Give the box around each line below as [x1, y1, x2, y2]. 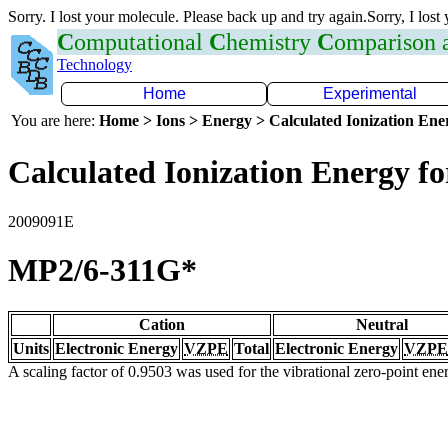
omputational [74, 29, 209, 55]
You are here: [11, 112, 99, 129]
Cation [139, 315, 185, 333]
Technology [57, 56, 132, 73]
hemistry [226, 29, 317, 55]
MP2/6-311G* [8, 252, 197, 289]
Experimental [323, 85, 417, 102]
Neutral [356, 315, 408, 333]
